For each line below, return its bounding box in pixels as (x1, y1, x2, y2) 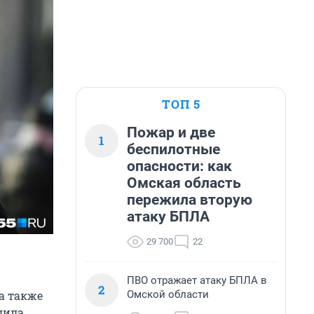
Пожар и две (127, 124, 215, 141)
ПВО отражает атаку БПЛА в (127, 274, 267, 287)
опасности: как (127, 158, 232, 175)
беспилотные (127, 141, 220, 158)
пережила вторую (127, 191, 252, 208)
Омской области (127, 288, 209, 301)
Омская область (127, 175, 241, 191)
